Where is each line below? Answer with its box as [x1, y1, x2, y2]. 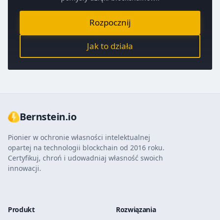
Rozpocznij [89, 17, 131, 28]
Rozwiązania [116, 204, 156, 214]
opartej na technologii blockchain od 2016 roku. [8, 142, 165, 152]
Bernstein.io [20, 110, 76, 123]
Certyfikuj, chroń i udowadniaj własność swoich [8, 153, 163, 163]
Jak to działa [87, 40, 133, 52]
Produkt [8, 204, 35, 214]
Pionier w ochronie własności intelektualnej [8, 132, 150, 142]
